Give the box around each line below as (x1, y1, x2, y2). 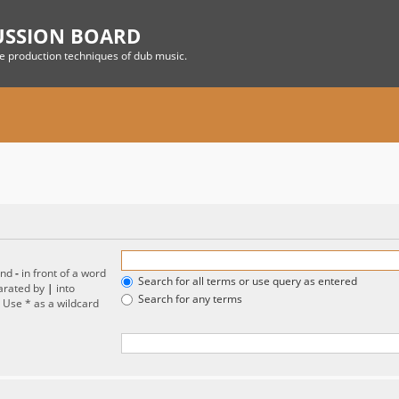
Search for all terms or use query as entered (134, 273, 357, 289)
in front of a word (19, 265, 106, 281)
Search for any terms (134, 291, 242, 307)
